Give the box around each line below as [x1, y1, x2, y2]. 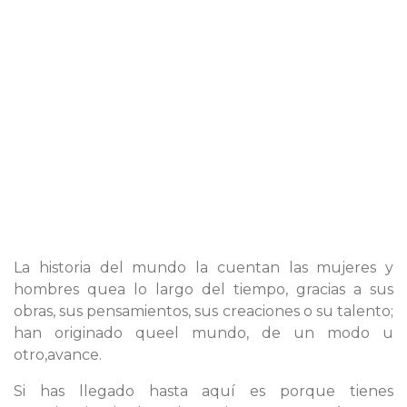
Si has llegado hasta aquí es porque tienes [14, 382, 393, 400]
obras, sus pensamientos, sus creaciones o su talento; [14, 303, 393, 320]
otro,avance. [14, 346, 102, 363]
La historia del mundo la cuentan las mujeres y [14, 259, 393, 276]
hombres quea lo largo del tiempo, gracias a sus [14, 281, 393, 298]
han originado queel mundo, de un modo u [14, 324, 393, 342]
